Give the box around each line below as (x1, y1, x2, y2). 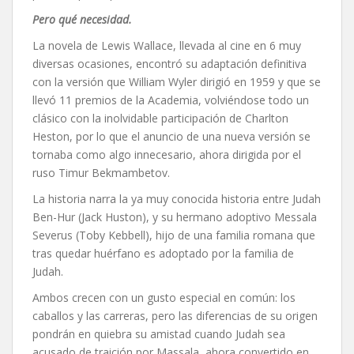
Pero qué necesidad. (32, 12, 132, 28)
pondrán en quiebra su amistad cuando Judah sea (32, 326, 285, 342)
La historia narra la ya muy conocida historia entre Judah (32, 191, 321, 207)
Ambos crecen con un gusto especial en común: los (32, 290, 296, 306)
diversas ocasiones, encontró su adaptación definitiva (32, 56, 307, 72)
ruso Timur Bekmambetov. (32, 165, 170, 181)
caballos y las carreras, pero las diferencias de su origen (32, 308, 318, 324)
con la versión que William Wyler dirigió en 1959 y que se (32, 74, 321, 90)
